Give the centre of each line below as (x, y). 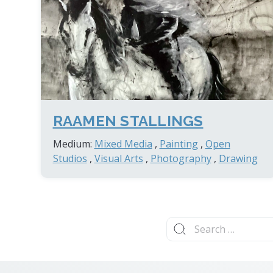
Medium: (73, 144)
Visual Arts (119, 158)
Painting (179, 144)
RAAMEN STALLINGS (128, 121)
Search (181, 222)
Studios (70, 158)
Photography (181, 158)
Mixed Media (123, 144)
